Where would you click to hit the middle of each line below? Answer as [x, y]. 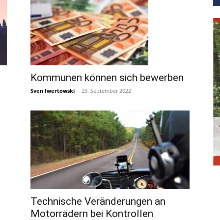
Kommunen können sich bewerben [107, 78]
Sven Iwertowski [53, 91]
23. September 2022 [106, 91]
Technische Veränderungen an [98, 201]
